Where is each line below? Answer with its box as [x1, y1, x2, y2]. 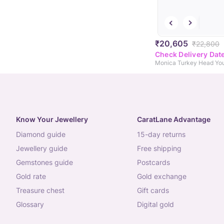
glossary [21, 200, 44, 209]
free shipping [140, 144, 181, 153]
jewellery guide [20, 144, 67, 153]
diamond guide [21, 130, 65, 139]
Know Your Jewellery [16, 115, 88, 124]
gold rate [21, 172, 46, 181]
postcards [141, 158, 170, 167]
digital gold [141, 200, 174, 209]
